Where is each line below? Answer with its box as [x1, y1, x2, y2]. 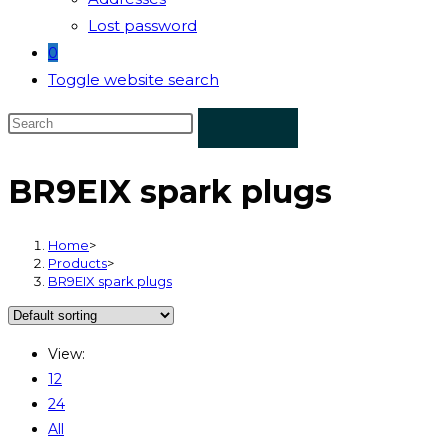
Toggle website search [48, 70, 219, 89]
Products [48, 254, 107, 271]
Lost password [88, 16, 197, 35]
